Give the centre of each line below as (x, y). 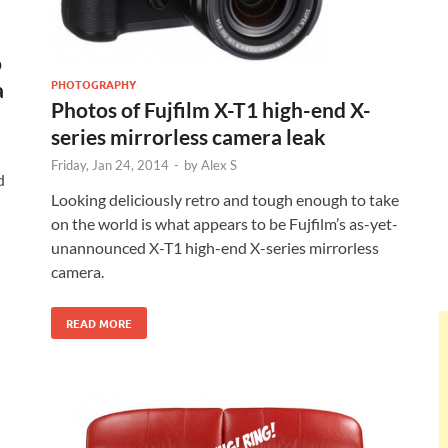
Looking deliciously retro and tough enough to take (225, 200)
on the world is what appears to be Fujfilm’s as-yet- (224, 224)
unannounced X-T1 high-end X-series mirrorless (215, 248)
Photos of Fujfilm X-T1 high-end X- (211, 110)
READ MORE (99, 323)
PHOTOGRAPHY (93, 84)
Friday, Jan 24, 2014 (110, 165)
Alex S (219, 165)
